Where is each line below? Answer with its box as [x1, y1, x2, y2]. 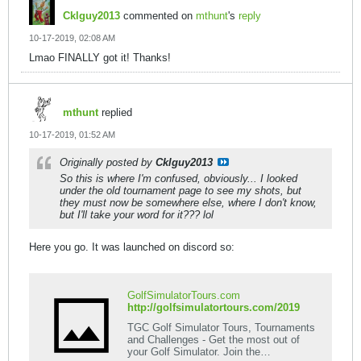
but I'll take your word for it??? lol [60, 209, 214, 221]
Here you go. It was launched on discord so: [29, 241, 234, 253]
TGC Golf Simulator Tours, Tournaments [127, 322, 315, 334]
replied [98, 106, 132, 118]
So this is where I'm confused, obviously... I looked [60, 172, 297, 185]
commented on [120, 10, 196, 22]
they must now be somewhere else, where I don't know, [60, 197, 317, 209]
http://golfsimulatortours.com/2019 [127, 301, 300, 313]
